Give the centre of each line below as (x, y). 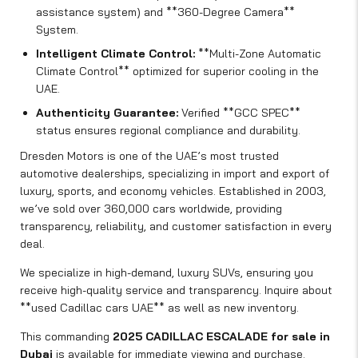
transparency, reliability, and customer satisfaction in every (176, 227)
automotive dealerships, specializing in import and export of (175, 174)
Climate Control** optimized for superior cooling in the (177, 72)
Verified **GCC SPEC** (239, 113)
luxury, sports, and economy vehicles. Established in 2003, (173, 191)
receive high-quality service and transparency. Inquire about (176, 290)
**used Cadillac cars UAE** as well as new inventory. (159, 308)
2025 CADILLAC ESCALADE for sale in (221, 337)
